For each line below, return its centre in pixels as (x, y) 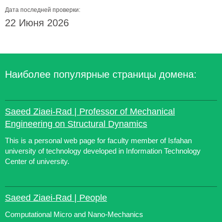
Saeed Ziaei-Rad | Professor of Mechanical (90, 111)
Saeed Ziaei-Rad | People (56, 198)
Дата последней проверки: (43, 10)
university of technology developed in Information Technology (103, 151)
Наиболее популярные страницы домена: (101, 74)
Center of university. (37, 161)
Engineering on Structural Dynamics (76, 124)
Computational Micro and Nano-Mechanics (74, 214)
